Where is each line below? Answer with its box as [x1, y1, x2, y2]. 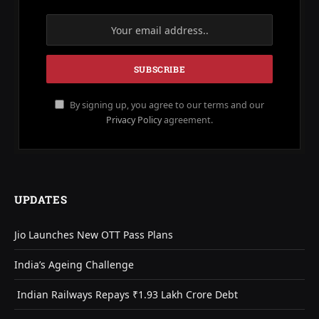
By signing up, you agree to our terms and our [68, 99, 264, 111]
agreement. [162, 114, 213, 126]
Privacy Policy [106, 114, 162, 126]
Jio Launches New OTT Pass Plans [14, 228, 173, 241]
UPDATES [14, 192, 68, 206]
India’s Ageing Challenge [14, 258, 134, 271]
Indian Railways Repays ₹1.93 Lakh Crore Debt [14, 288, 238, 301]
